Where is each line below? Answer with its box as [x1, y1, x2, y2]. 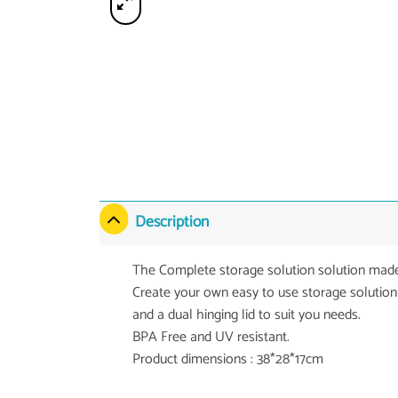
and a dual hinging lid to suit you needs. [131, 302, 361, 327]
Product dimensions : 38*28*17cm [131, 346, 323, 371]
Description [135, 210, 210, 236]
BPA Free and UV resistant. [131, 324, 290, 349]
